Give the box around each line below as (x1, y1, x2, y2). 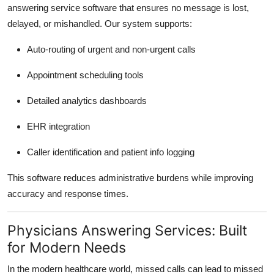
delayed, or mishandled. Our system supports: (7, 18, 192, 29)
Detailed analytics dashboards (27, 95, 147, 106)
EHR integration (27, 120, 90, 131)
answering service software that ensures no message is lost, (7, 2, 249, 13)
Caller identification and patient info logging (27, 146, 194, 157)
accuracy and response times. (7, 188, 128, 199)
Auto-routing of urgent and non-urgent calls (27, 43, 196, 54)
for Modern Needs (7, 238, 126, 256)
